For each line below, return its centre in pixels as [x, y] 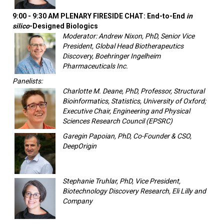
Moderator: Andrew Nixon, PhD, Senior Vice [128, 36]
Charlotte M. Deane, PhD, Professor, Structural [133, 91]
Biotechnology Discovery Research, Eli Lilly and [134, 191]
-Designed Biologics [64, 26]
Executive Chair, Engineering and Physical [126, 111]
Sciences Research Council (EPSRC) [117, 121]
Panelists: [27, 81]
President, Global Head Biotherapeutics [123, 46]
